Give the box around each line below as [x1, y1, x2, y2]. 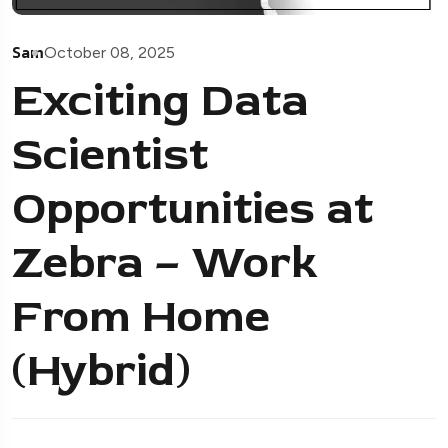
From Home [12, 289, 270, 346]
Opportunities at [12, 181, 373, 238]
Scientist [12, 127, 208, 184]
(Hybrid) [12, 343, 190, 400]
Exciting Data [12, 73, 309, 130]
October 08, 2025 [44, 43, 175, 63]
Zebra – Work [12, 235, 318, 292]
